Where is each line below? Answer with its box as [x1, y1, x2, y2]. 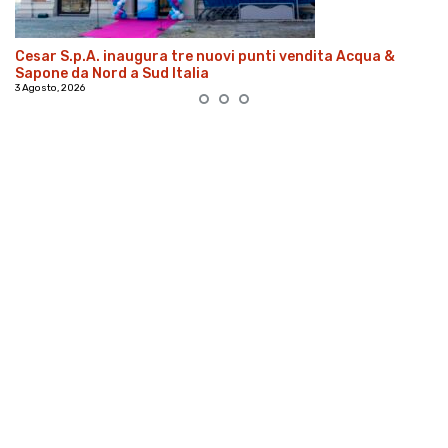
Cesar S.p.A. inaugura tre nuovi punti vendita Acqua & [15, 48, 395, 66]
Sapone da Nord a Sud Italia [15, 65, 209, 83]
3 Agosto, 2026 [15, 82, 85, 95]
